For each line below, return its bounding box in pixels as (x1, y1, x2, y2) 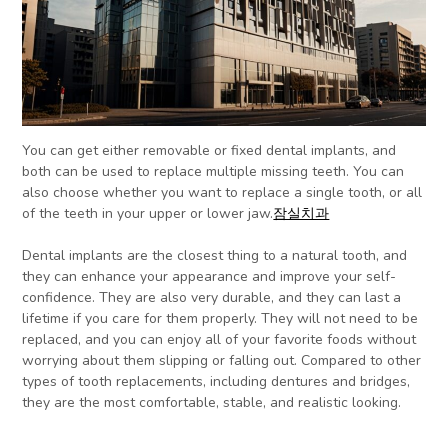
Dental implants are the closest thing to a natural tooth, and (22, 245, 408, 265)
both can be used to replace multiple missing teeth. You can (22, 161, 405, 181)
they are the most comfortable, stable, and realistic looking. (22, 392, 402, 412)
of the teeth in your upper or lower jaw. (22, 203, 274, 223)
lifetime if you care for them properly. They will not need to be (22, 308, 419, 328)
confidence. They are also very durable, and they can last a (22, 287, 402, 307)
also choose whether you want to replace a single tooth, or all (22, 182, 423, 202)
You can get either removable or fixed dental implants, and (22, 140, 397, 160)
